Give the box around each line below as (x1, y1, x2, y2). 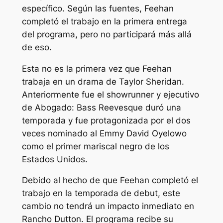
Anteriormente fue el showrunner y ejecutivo (21, 89, 199, 100)
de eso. (21, 42, 52, 52)
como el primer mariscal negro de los (21, 141, 169, 151)
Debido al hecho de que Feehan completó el (21, 175, 198, 186)
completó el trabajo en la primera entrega (21, 16, 187, 26)
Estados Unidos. (21, 154, 88, 164)
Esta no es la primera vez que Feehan (21, 63, 172, 74)
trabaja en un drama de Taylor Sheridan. (21, 76, 184, 87)
